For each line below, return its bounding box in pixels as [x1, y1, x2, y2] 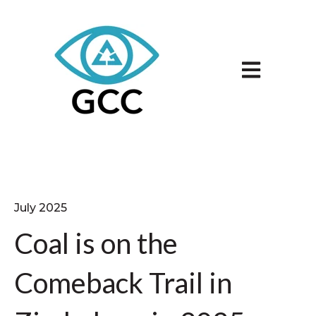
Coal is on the [14, 226, 178, 261]
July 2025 [14, 201, 67, 215]
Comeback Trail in [14, 266, 232, 300]
